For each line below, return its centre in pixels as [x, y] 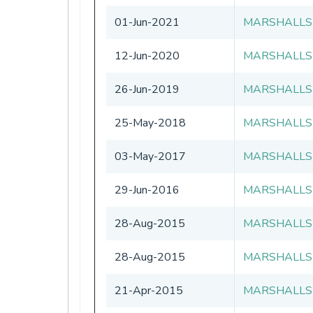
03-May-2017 [150, 156]
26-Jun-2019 [147, 89]
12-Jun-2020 [147, 56]
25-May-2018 [150, 123]
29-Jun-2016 [147, 190]
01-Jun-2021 [147, 22]
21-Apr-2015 [149, 290]
